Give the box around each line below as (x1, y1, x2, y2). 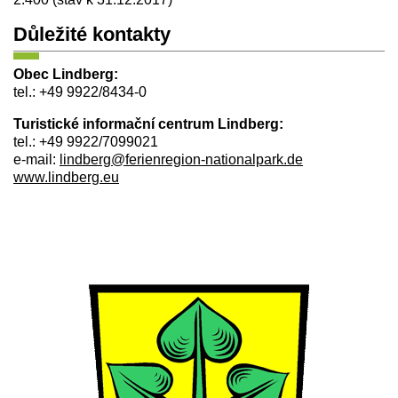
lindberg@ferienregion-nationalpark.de (60, 151, 303, 167)
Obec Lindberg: (13, 66, 118, 82)
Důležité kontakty (13, 23, 171, 46)
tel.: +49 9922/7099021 (13, 133, 158, 149)
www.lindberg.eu (13, 169, 119, 185)
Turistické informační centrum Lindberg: (13, 115, 283, 131)
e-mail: (13, 151, 60, 167)
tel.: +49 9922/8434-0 (13, 84, 147, 99)
